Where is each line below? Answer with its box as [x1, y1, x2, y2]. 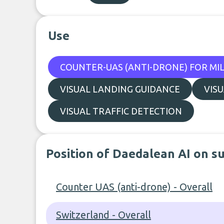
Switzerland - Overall [56, 209, 151, 220]
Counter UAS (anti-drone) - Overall [56, 181, 212, 192]
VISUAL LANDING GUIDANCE [60, 84, 180, 94]
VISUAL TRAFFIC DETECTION [60, 106, 182, 116]
